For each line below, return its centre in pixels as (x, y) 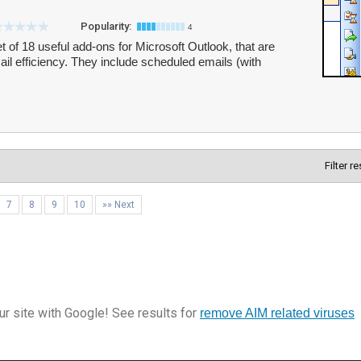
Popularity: (107, 26)
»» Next (118, 205)
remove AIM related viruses (277, 313)
